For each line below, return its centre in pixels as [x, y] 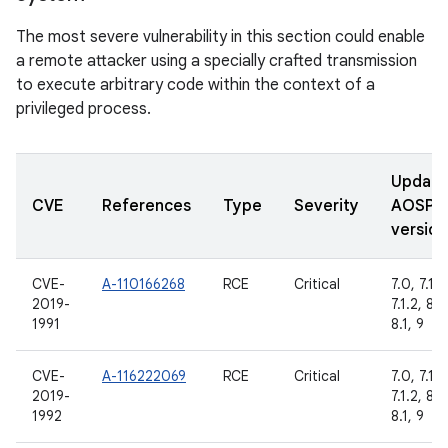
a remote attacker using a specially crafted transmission [216, 61]
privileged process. [83, 109]
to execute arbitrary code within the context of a [195, 85]
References [146, 206]
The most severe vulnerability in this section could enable [220, 37]
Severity [326, 206]
